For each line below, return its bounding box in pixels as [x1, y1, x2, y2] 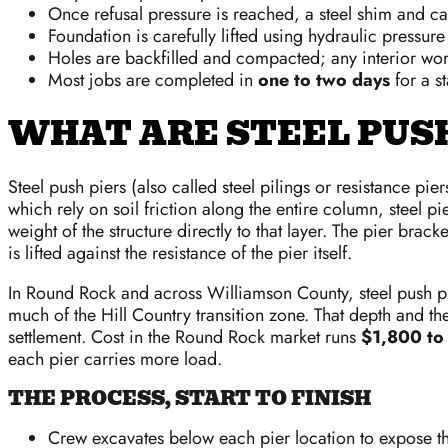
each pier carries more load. [8, 346, 222, 373]
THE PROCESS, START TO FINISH [8, 383, 371, 415]
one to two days [258, 67, 390, 93]
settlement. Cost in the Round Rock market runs [8, 324, 361, 351]
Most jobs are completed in [48, 67, 258, 93]
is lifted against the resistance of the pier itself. [8, 240, 352, 267]
